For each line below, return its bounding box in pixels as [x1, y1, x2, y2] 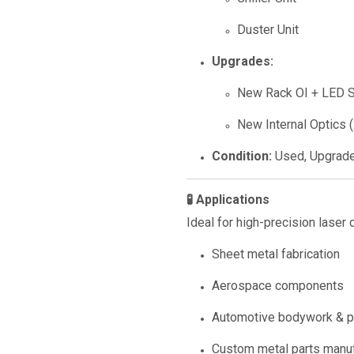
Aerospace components [212, 278, 344, 293]
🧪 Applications [186, 192, 269, 207]
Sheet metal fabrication [212, 247, 340, 262]
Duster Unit [237, 22, 299, 37]
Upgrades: [212, 54, 273, 69]
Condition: [212, 149, 272, 164]
